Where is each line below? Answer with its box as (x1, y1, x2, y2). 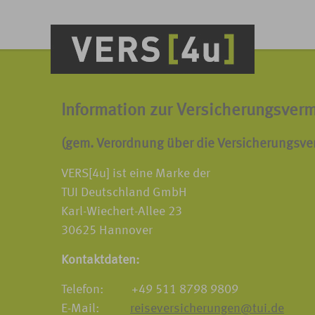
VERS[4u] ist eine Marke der (61, 167, 275, 180)
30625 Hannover (61, 224, 271, 237)
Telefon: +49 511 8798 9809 (61, 283, 238, 296)
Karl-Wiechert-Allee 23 (61, 205, 272, 218)
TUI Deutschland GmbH (61, 186, 271, 199)
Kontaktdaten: (61, 254, 139, 266)
